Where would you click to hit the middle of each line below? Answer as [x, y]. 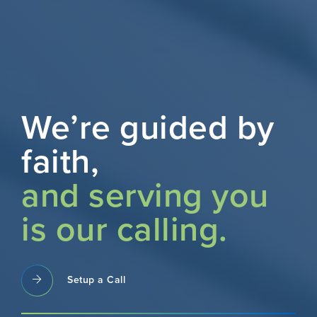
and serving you [145, 196]
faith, [60, 162]
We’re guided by [148, 128]
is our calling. [125, 230]
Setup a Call [96, 280]
